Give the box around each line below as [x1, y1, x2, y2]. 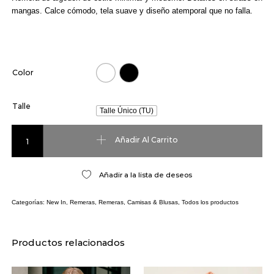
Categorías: [11, 199, 46, 206]
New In [46, 199, 66, 206]
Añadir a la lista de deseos [98, 171, 192, 179]
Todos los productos [181, 199, 239, 206]
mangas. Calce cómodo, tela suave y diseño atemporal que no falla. [11, 6, 253, 15]
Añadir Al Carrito [114, 135, 178, 145]
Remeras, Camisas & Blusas [98, 199, 178, 206]
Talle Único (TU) [99, 106, 154, 115]
